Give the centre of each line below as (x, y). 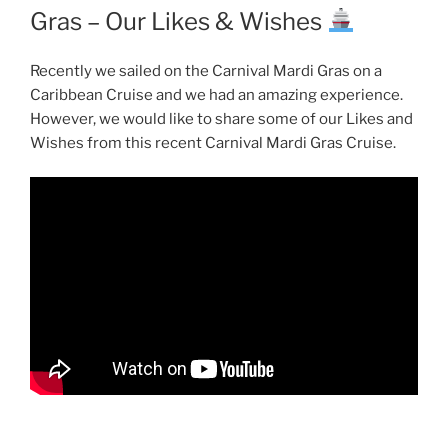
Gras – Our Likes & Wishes (178, 21)
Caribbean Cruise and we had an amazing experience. (216, 94)
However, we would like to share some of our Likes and (221, 118)
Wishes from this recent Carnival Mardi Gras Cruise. (213, 142)
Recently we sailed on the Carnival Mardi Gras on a (206, 70)
